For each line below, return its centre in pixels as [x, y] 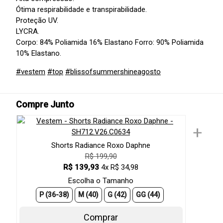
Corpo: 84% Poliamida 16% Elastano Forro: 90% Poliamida [110, 43]
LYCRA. [28, 32]
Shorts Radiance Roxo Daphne [101, 146]
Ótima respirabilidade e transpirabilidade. [81, 10]
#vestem [31, 72]
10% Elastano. [39, 54]
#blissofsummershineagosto [113, 72]
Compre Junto [45, 105]
